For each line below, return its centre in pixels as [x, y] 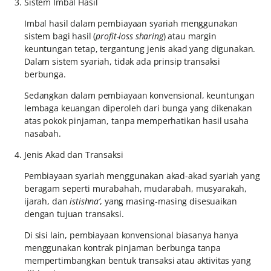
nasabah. [43, 134]
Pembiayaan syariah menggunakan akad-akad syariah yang [142, 176]
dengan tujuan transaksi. [74, 214]
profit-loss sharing [129, 36]
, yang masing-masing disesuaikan [168, 201]
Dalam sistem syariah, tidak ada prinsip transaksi [122, 62]
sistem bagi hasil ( [60, 36]
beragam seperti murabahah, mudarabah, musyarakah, [136, 189]
